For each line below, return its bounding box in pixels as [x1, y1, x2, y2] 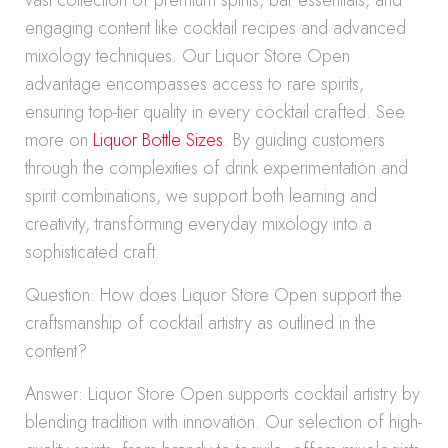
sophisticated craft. [25, 239, 160, 265]
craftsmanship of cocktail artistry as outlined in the [25, 310, 376, 336]
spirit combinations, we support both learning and [25, 183, 377, 209]
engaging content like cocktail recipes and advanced [25, 15, 406, 41]
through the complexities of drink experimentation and [25, 155, 408, 181]
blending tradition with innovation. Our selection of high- [25, 409, 422, 435]
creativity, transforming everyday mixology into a [25, 211, 372, 237]
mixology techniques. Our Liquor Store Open [25, 43, 350, 69]
